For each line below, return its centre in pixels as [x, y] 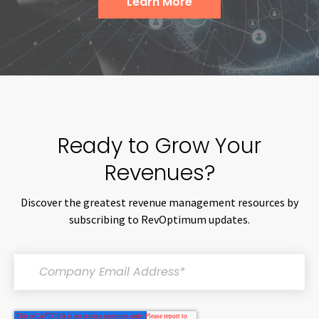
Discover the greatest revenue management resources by [159, 202]
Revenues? [159, 173]
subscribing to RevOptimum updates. [159, 219]
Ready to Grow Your [159, 146]
